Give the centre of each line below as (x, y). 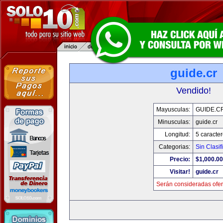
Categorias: (174, 147)
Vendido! (194, 91)
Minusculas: (174, 122)
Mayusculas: (173, 110)
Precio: (180, 159)
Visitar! (180, 172)
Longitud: (177, 134)
